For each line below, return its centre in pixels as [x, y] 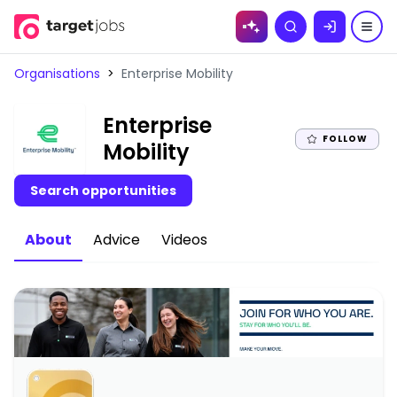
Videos [184, 240]
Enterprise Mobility [177, 74]
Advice [117, 240]
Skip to [101, 30]
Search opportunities [103, 191]
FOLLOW [345, 138]
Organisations [57, 74]
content [101, 48]
